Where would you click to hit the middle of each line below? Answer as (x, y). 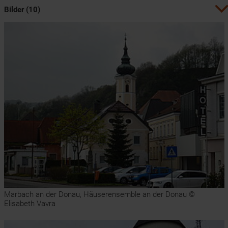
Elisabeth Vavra (30, 204)
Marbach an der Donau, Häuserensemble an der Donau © (99, 195)
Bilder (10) (22, 10)
